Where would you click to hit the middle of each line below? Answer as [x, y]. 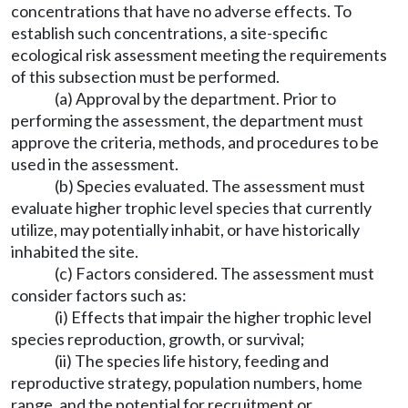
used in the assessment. [95, 164]
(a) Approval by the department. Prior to [195, 98]
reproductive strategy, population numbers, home [187, 382]
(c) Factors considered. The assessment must [214, 273]
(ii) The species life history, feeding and [192, 361]
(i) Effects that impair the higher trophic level [213, 317]
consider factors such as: [99, 295]
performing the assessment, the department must [187, 120]
